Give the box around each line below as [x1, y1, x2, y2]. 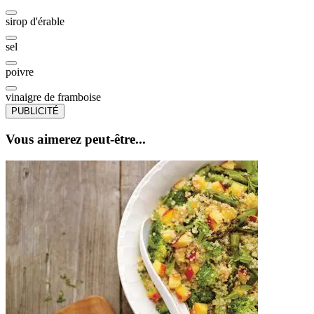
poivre [6, 66, 34, 78]
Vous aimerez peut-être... [6, 132, 146, 147]
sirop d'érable [6, 15, 64, 28]
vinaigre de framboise [6, 91, 101, 104]
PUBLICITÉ [11, 106, 59, 117]
